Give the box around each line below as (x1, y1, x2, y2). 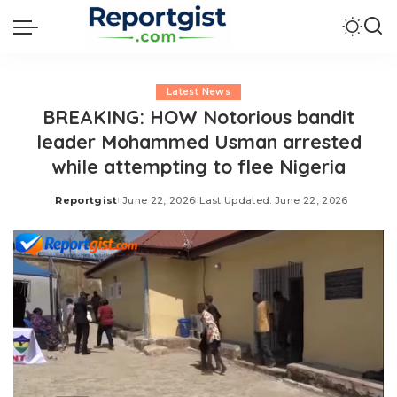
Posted (54, 200, 97, 214)
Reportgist (55, 194, 118, 206)
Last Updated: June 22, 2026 (199, 194, 348, 206)
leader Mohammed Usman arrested (35, 129, 362, 153)
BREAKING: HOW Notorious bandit (43, 105, 354, 128)
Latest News (167, 86, 230, 97)
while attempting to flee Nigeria (51, 154, 346, 178)
